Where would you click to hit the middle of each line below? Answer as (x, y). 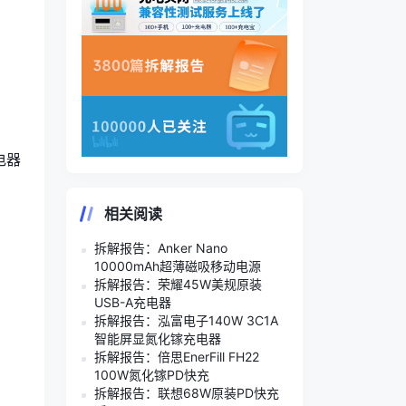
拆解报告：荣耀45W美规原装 (178, 284)
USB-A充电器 (133, 302)
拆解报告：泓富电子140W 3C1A (186, 320)
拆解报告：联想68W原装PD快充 (187, 392)
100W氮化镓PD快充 (152, 374)
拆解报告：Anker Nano (161, 247)
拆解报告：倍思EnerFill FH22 (177, 356)
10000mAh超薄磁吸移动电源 (178, 266)
